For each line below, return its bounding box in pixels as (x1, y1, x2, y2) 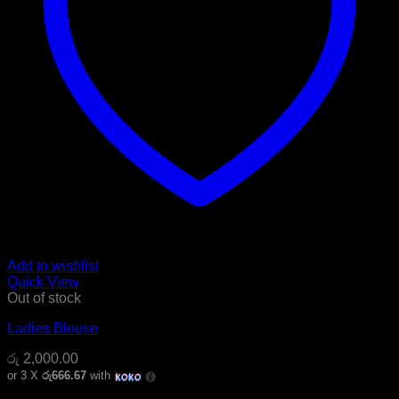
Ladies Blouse (7, 321, 98, 337)
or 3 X (7, 369, 42, 383)
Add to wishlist (7, 258, 99, 274)
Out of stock (7, 290, 81, 306)
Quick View (7, 274, 79, 290)
